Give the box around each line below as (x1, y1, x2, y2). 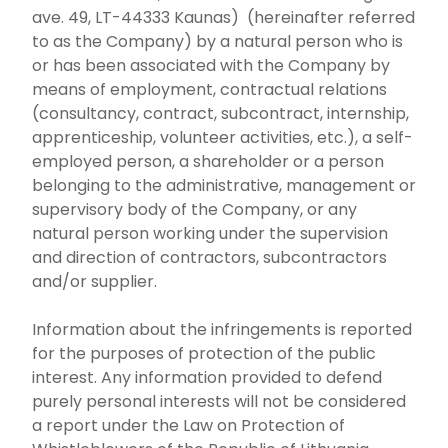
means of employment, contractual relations (32, 78, 387, 101)
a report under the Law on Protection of (32, 414, 345, 437)
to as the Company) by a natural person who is (32, 30, 403, 53)
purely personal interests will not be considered (32, 390, 406, 413)
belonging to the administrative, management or (32, 174, 416, 197)
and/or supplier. (32, 270, 157, 293)
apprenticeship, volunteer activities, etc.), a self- (32, 126, 413, 149)
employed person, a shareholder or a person (32, 150, 384, 173)
